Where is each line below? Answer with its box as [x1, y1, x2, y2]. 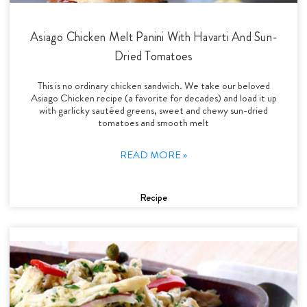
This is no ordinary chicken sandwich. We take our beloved [37, 77, 270, 93]
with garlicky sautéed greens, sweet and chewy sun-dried [39, 102, 268, 118]
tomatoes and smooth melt [98, 114, 209, 130]
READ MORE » [120, 147, 187, 162]
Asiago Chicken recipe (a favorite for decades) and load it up [30, 90, 277, 106]
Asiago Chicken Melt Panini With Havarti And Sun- [30, 27, 277, 46]
